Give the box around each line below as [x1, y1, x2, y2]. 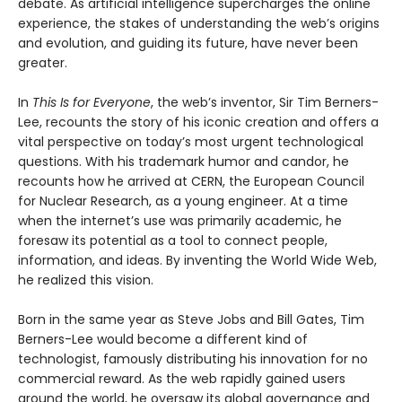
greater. [18, 53, 67, 72]
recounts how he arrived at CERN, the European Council [18, 171, 364, 190]
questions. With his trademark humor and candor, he [18, 152, 349, 170]
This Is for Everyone [32, 92, 151, 111]
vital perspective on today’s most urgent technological [18, 132, 363, 151]
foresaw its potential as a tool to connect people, [18, 231, 328, 249]
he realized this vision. [18, 270, 153, 289]
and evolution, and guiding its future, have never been [18, 33, 358, 52]
